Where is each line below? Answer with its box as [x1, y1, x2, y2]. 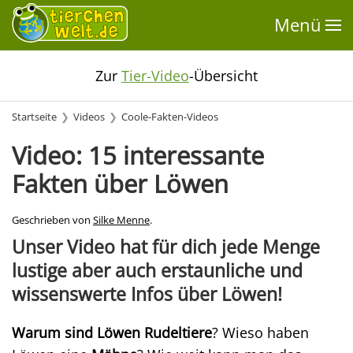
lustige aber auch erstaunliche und [12, 258, 303, 283]
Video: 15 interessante [12, 139, 264, 172]
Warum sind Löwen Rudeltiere [12, 323, 212, 342]
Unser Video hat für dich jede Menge [12, 234, 320, 259]
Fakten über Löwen [12, 167, 229, 200]
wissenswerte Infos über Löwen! [12, 281, 282, 307]
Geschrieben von [12, 214, 93, 227]
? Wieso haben [212, 323, 309, 342]
